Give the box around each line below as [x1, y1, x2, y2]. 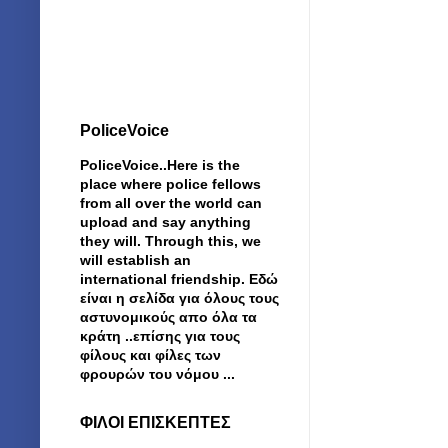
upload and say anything [80, 213, 251, 230]
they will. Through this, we [80, 232, 261, 249]
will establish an [80, 251, 191, 268]
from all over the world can [80, 194, 262, 211]
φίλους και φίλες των [80, 346, 221, 363]
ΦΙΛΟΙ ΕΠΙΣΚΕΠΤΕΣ [80, 413, 231, 431]
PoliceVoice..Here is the [80, 156, 240, 173]
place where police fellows [80, 175, 261, 192]
